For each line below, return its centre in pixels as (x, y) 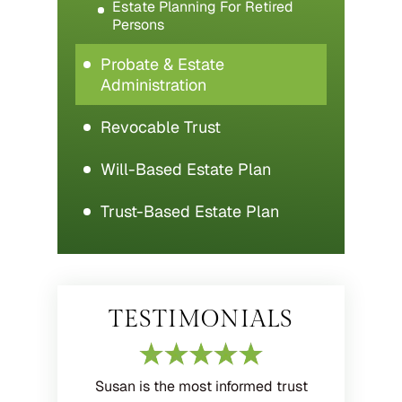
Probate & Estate (162, 65)
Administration (153, 85)
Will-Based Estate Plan (186, 170)
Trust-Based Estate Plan (190, 212)
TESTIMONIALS (201, 320)
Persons (138, 25)
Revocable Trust (161, 127)
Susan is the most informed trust (201, 387)
